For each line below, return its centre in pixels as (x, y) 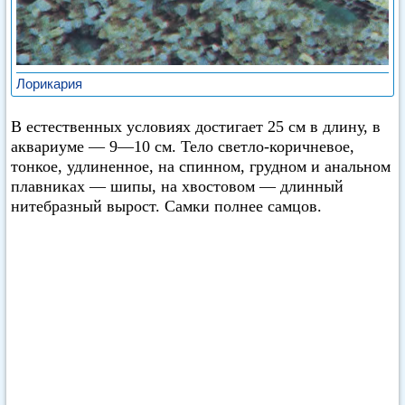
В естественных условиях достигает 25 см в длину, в (196, 127)
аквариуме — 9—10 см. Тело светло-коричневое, (183, 146)
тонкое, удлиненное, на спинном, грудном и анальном (201, 166)
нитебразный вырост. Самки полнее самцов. (166, 206)
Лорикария (49, 83)
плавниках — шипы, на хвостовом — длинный (177, 186)
